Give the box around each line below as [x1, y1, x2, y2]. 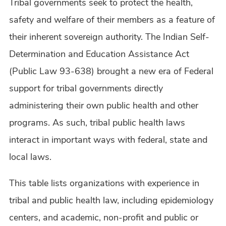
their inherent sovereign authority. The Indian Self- [9, 31, 209, 43]
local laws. [9, 151, 54, 163]
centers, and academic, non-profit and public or [9, 211, 198, 224]
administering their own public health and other [9, 99, 198, 112]
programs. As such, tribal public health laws [9, 117, 185, 129]
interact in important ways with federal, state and [9, 134, 207, 146]
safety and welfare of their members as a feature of [9, 14, 215, 26]
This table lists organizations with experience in [9, 177, 199, 190]
